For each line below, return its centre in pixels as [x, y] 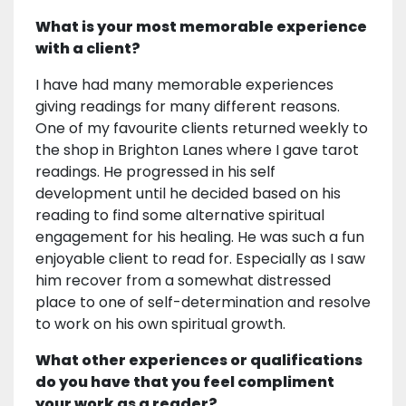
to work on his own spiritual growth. [160, 324]
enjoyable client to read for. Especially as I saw [200, 259]
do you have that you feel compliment [185, 382]
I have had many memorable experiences [184, 85]
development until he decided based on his [188, 194]
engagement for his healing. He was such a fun [200, 237]
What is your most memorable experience [201, 27]
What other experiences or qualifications [199, 361]
